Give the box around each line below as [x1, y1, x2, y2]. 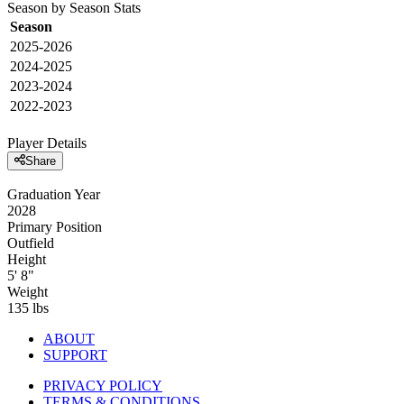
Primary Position [7, 219, 102, 235]
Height [7, 252, 46, 268]
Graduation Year [7, 187, 100, 203]
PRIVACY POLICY [43, 378, 162, 394]
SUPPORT [43, 347, 107, 363]
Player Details [7, 134, 87, 151]
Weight [7, 284, 48, 300]
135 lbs [7, 300, 49, 317]
